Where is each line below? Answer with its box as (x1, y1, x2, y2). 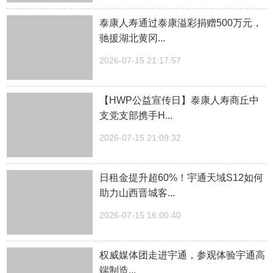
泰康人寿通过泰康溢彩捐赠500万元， (99, 18, 263, 29)
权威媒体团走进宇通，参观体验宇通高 (99, 249, 266, 260)
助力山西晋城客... (99, 187, 175, 198)
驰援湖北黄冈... (99, 33, 166, 44)
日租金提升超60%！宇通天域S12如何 (99, 172, 264, 183)
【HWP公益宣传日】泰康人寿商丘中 (99, 95, 260, 106)
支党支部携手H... (99, 110, 173, 121)
